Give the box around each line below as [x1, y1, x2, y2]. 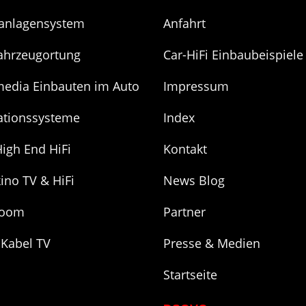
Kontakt [163, 140, 208, 157]
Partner [163, 203, 206, 220]
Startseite [163, 266, 218, 283]
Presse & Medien [163, 234, 261, 251]
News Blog [163, 171, 225, 189]
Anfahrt [163, 14, 206, 31]
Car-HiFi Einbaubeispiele [163, 46, 304, 63]
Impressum [163, 77, 229, 94]
